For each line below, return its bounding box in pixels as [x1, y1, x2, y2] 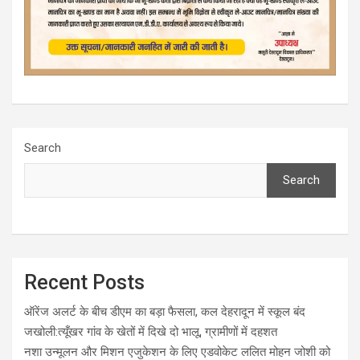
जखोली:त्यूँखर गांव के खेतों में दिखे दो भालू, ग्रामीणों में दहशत [24, 324, 277, 339]
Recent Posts [24, 270, 145, 294]
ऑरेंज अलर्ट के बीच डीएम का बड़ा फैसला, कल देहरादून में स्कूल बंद [24, 304, 305, 319]
